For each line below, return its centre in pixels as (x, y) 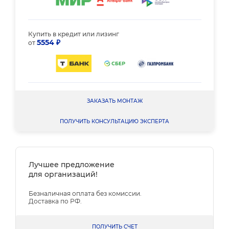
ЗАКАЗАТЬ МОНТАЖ (114, 101)
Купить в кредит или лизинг (73, 34)
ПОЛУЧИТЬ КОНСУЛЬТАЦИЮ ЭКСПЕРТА (114, 121)
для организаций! (63, 174)
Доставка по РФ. (55, 201)
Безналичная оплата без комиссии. (85, 193)
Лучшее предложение (72, 165)
